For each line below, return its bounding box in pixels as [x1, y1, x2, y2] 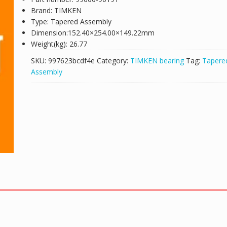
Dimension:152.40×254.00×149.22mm [30, 28, 155, 37]
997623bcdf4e [48, 56, 95, 65]
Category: [96, 56, 130, 65]
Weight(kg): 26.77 [30, 39, 87, 49]
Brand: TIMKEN [30, 6, 82, 15]
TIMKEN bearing [130, 56, 184, 65]
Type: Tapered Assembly [30, 17, 111, 26]
